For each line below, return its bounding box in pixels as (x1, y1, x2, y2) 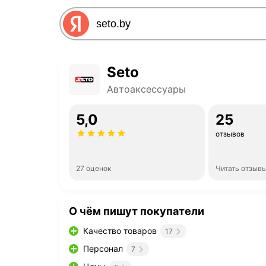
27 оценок (76, 164, 111, 173)
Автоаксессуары (107, 83, 186, 95)
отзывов (215, 129, 245, 138)
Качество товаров (83, 226, 157, 236)
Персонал (83, 243, 123, 254)
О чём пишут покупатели (69, 205, 204, 217)
